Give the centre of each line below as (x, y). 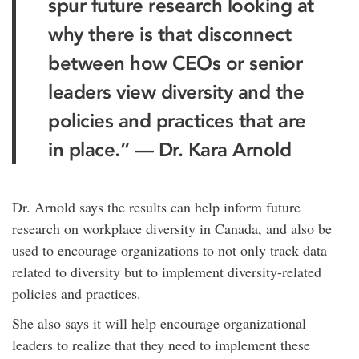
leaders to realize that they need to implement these (161, 345)
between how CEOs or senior (175, 63)
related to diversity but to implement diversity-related (167, 272)
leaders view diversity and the (176, 92)
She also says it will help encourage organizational (159, 323)
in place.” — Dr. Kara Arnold (169, 149)
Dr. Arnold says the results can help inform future (156, 207)
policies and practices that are (177, 121)
